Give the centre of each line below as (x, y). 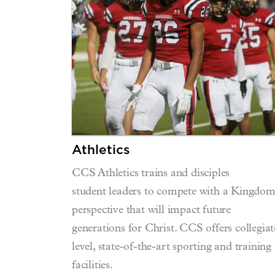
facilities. (92, 266)
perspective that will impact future (152, 211)
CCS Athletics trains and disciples (151, 174)
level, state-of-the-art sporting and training (172, 248)
